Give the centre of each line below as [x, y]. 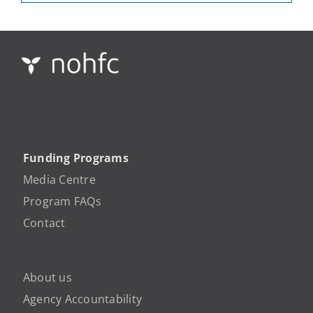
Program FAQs [62, 201]
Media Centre [59, 179]
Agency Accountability [83, 299]
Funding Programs [76, 158]
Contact [44, 223]
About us [48, 277]
